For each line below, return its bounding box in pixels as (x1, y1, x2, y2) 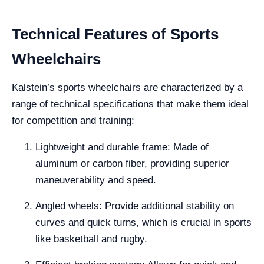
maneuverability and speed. (35, 174, 156, 186)
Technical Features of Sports (12, 25, 219, 43)
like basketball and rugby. (35, 233, 147, 245)
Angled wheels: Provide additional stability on (35, 200, 234, 212)
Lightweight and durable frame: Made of (35, 141, 209, 153)
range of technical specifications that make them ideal (12, 98, 249, 110)
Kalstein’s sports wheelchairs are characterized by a (12, 82, 243, 93)
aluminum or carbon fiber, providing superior (35, 158, 229, 169)
